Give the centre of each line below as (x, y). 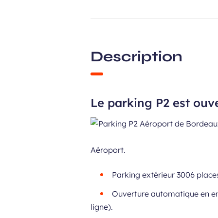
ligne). (102, 207)
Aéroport (107, 150)
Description (137, 56)
